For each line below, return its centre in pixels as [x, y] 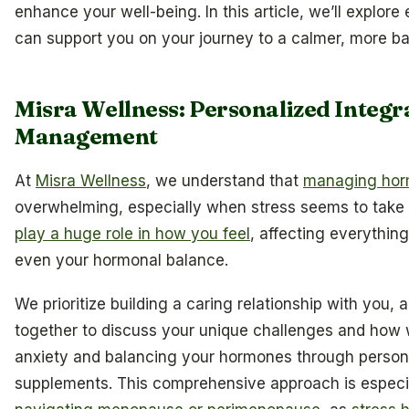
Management [86, 137]
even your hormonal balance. [121, 260]
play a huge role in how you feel [132, 233]
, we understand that [225, 180]
